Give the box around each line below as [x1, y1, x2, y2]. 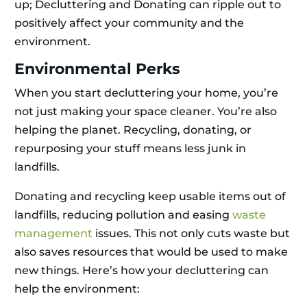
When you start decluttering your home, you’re [14, 86, 278, 100]
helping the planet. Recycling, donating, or [14, 123, 251, 137]
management [14, 227, 93, 241]
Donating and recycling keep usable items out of [14, 190, 286, 204]
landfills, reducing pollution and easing [14, 208, 232, 222]
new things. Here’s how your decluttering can [14, 264, 269, 278]
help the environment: [14, 282, 140, 296]
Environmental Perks [14, 60, 180, 79]
